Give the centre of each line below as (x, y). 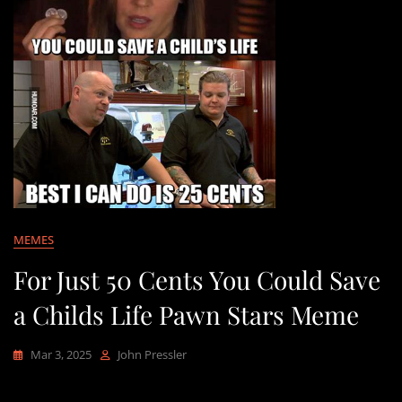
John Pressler (152, 354)
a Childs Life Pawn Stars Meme (186, 314)
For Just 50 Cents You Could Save (197, 279)
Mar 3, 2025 (61, 354)
